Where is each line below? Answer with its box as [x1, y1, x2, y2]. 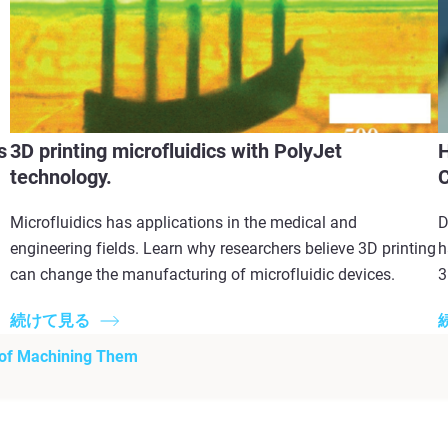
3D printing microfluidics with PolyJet [10, 138, 343, 163]
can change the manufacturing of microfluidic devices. [10, 264, 396, 284]
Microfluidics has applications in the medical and [10, 212, 358, 232]
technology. [10, 164, 113, 189]
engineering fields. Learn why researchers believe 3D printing [10, 238, 437, 258]
